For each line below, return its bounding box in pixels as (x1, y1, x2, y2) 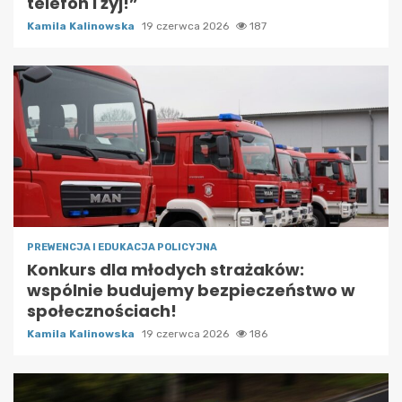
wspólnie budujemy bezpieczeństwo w (27, 278, 355, 301)
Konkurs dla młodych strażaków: (27, 258, 304, 281)
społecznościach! (27, 299, 177, 322)
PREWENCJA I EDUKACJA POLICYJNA (27, 240, 217, 253)
